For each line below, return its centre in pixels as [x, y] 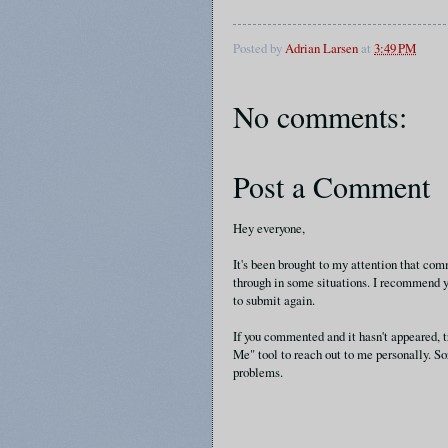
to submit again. [274, 300]
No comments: [320, 116]
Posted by [259, 48]
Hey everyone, [269, 228]
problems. [258, 372]
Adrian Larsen [321, 48]
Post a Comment [331, 186]
